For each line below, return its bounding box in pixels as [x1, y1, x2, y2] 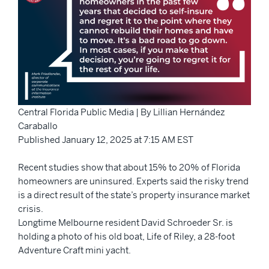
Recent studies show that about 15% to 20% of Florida [18, 162, 240, 174]
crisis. [18, 203, 43, 215]
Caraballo [18, 120, 58, 132]
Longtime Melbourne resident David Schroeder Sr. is [18, 217, 233, 229]
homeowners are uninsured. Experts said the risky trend [18, 175, 249, 187]
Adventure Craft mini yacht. [18, 244, 133, 256]
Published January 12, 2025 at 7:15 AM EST [18, 134, 193, 146]
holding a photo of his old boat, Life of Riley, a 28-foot [18, 231, 235, 243]
